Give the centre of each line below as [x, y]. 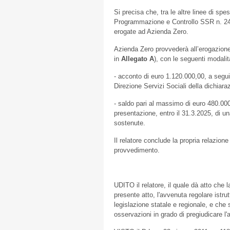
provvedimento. [137, 150]
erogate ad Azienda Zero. [151, 32]
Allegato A [138, 59]
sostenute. [130, 123]
